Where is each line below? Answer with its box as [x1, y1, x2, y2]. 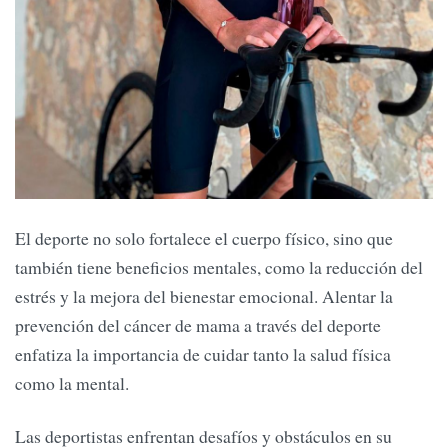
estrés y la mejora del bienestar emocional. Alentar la [15, 283, 393, 308]
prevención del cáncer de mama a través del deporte [15, 312, 381, 337]
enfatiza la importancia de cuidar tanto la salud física [15, 341, 391, 366]
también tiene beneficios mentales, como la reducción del [15, 254, 423, 279]
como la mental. [15, 370, 129, 395]
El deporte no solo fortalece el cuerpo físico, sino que [15, 225, 393, 250]
